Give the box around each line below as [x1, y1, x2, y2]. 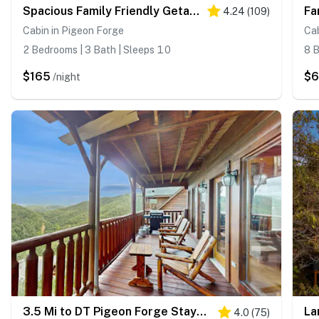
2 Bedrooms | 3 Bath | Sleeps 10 [23, 43, 171, 56]
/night [53, 70, 80, 83]
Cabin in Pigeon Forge [23, 24, 124, 36]
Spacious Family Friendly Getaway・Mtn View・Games [189, 4, 199, 18]
